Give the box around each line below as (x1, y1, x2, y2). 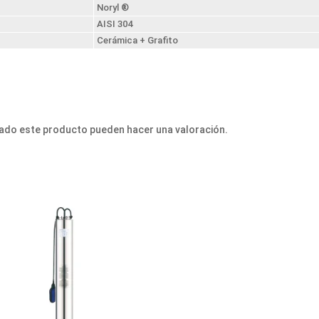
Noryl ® (97, 1, 129, 13)
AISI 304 (97, 18, 132, 29)
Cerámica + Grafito (97, 34, 178, 46)
